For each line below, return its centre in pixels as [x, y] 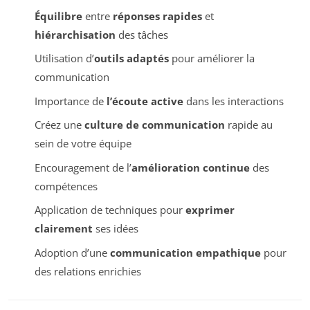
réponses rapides [157, 16]
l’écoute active [145, 101]
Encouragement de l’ [83, 167]
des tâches [142, 34]
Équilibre [58, 16]
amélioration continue [190, 167]
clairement [63, 229]
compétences [66, 186]
